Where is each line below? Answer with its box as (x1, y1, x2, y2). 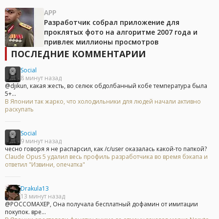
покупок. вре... (5, 208, 46, 217)
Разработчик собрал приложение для (44, 18, 179, 27)
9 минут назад (21, 137, 62, 146)
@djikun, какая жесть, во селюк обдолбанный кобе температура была (5, 82, 207, 90)
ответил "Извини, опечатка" (5, 160, 85, 169)
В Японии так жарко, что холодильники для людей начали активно (5, 97, 201, 106)
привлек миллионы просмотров (44, 37, 159, 47)
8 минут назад (21, 74, 62, 83)
